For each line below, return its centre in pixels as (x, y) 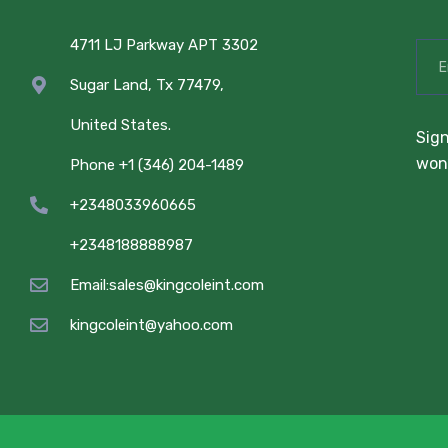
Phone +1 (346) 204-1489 (157, 165)
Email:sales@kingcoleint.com (167, 285)
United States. (121, 125)
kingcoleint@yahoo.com (152, 325)
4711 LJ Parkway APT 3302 (164, 45)
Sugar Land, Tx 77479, (147, 85)
